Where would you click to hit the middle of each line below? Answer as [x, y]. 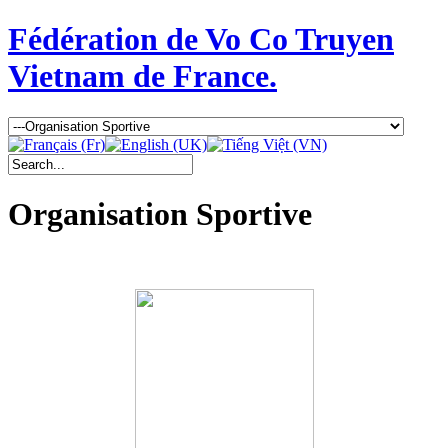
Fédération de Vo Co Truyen [201, 39]
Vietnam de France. [142, 76]
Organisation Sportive [160, 214]
